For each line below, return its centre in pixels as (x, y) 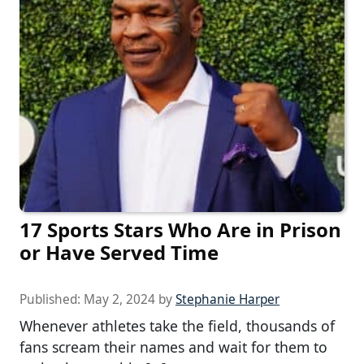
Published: (52, 300)
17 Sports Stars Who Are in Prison (180, 230)
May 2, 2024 (119, 300)
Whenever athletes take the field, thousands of (177, 326)
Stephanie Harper (227, 300)
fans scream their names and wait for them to (173, 347)
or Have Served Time (119, 253)
